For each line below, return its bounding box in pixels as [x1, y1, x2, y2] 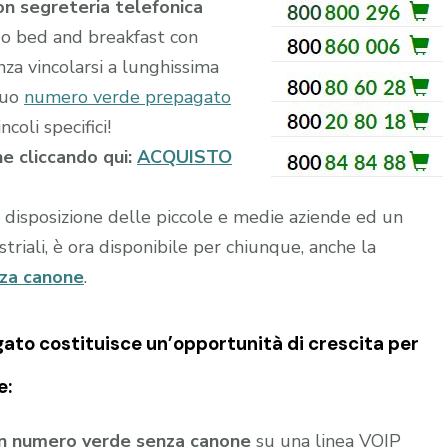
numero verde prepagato [24, 84, 231, 109]
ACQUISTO [137, 144, 232, 169]
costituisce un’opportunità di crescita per [35, 330, 419, 356]
